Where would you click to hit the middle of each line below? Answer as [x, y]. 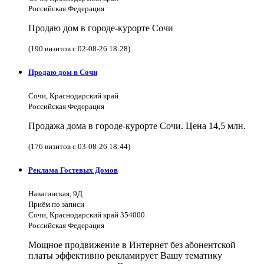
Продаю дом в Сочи [63, 72]
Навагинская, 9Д [55, 194]
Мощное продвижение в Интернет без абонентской [132, 245]
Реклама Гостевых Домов [73, 170]
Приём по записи [56, 204]
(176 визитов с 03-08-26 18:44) [79, 146]
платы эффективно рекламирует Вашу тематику [125, 256]
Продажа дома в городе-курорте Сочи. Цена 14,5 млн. [137, 126]
